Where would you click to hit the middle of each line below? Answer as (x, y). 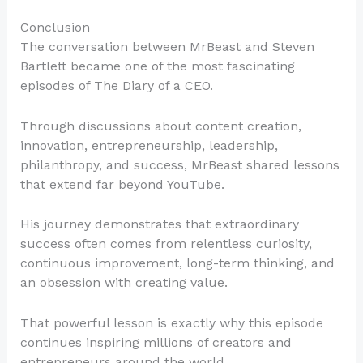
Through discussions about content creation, (160, 126)
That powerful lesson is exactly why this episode (171, 322)
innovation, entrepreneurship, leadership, (149, 145)
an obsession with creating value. (124, 283)
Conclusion (55, 28)
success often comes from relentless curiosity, (166, 244)
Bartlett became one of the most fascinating (157, 66)
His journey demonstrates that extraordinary (159, 224)
